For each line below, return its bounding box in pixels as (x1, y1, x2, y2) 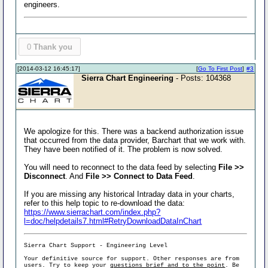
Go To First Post (198, 65, 243, 72)
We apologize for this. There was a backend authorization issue (24, 127, 244, 136)
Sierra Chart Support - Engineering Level (24, 242, 168, 249)
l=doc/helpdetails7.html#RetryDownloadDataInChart (24, 217, 202, 226)
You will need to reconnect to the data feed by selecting (24, 163, 217, 172)
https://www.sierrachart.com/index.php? (24, 208, 161, 217)
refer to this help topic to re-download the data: (24, 199, 185, 208)
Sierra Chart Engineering (81, 74, 174, 83)
